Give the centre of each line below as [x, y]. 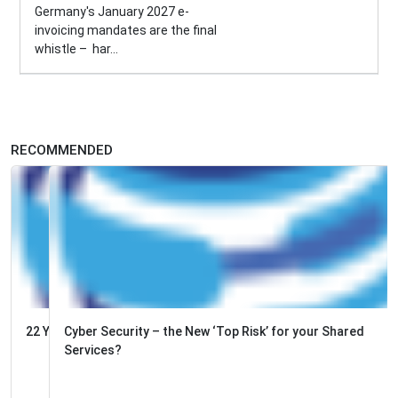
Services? [55, 350]
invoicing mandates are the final [125, 31]
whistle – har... [76, 49]
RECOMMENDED [62, 151]
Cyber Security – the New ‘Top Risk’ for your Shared [176, 332]
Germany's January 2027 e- [111, 12]
